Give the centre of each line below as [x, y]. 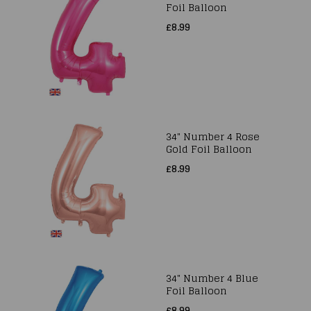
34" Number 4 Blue [212, 278]
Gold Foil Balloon [209, 149]
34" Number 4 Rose [213, 136]
